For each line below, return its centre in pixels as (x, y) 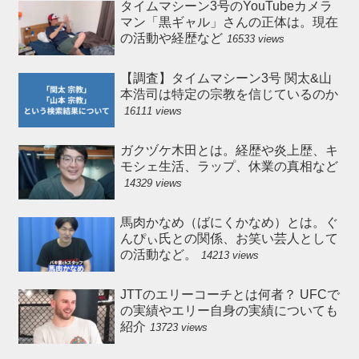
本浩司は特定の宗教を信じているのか (229, 95)
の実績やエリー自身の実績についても (229, 311)
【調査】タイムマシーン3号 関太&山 (226, 79)
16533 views (255, 39)
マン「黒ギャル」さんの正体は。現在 (229, 22)
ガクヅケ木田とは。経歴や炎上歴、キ (229, 151)
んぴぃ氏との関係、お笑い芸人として (229, 239)
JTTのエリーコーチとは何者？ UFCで (230, 295)
